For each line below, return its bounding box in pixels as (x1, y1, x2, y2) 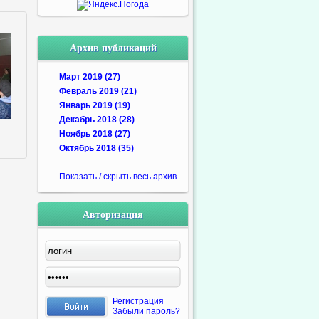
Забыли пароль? (113, 306, 180, 316)
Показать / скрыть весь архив (59, 172, 177, 182)
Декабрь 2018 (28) (59, 115, 135, 125)
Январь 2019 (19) (59, 100, 130, 110)
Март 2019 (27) (59, 72, 120, 82)
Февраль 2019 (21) (59, 86, 137, 96)
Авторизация (83, 206, 143, 221)
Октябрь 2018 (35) (59, 143, 134, 153)
